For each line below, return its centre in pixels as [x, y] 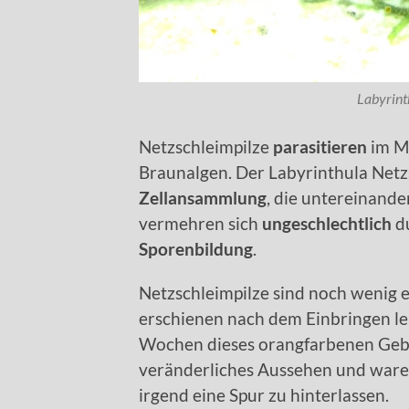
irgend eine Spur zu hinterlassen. [264, 395]
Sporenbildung [196, 249]
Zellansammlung [203, 198]
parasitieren [318, 147]
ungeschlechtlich [325, 224]
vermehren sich [199, 224]
